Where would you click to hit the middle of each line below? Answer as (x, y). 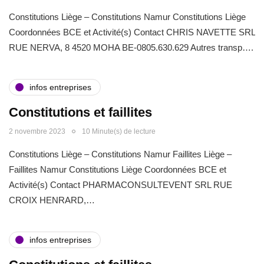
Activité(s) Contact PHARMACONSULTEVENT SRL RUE (121, 185)
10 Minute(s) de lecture (119, 131)
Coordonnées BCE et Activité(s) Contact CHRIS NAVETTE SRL (132, 32)
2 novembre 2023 (37, 131)
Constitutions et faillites (80, 112)
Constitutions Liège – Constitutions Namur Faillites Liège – (120, 154)
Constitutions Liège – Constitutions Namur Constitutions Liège (127, 17)
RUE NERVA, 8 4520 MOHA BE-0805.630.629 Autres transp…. (131, 47)
